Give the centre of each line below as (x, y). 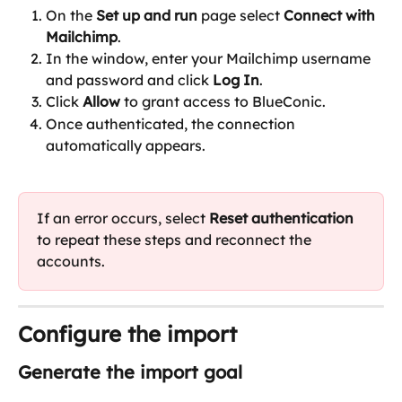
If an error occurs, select (123, 218)
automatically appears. (126, 145)
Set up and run (149, 16)
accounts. (71, 261)
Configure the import (127, 333)
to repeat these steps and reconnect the (176, 239)
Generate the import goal (130, 371)
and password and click (129, 80)
